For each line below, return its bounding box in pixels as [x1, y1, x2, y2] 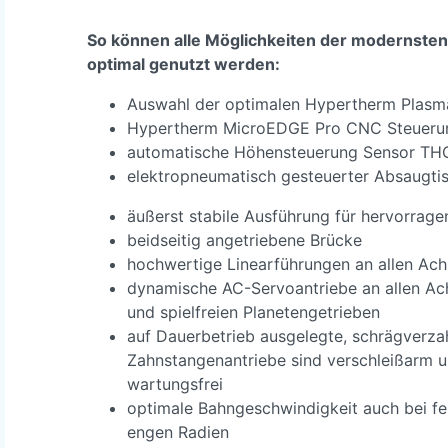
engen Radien [127, 421, 229, 442]
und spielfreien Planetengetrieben [127, 301, 380, 322]
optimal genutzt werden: [87, 53, 280, 74]
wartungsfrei [127, 373, 223, 394]
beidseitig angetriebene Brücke [127, 229, 362, 250]
